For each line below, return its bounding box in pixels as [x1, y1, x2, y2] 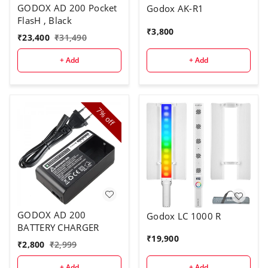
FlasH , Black [17, 14, 72, 26]
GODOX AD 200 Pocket [17, 1, 117, 14]
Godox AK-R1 [147, 2, 204, 15]
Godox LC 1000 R [147, 210, 221, 223]
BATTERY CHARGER [17, 221, 99, 233]
